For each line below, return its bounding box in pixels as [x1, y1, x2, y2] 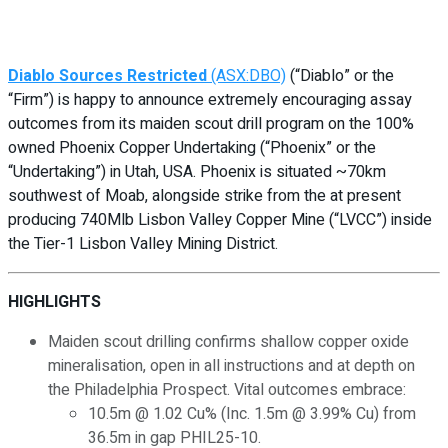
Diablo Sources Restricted [8, 63, 207, 88]
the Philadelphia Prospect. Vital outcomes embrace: [48, 377, 406, 402]
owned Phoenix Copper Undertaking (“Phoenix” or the [8, 135, 376, 160]
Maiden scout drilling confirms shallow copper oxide [48, 329, 409, 354]
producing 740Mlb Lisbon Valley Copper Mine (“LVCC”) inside [8, 207, 432, 232]
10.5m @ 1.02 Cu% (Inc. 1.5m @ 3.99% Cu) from [88, 401, 416, 426]
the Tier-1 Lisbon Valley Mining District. [8, 231, 278, 256]
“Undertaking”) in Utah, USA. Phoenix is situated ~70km [8, 159, 386, 184]
